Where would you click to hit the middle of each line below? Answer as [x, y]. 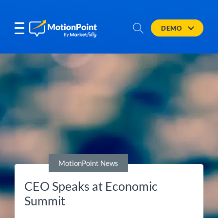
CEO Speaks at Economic [91, 186]
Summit [45, 200]
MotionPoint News [88, 163]
